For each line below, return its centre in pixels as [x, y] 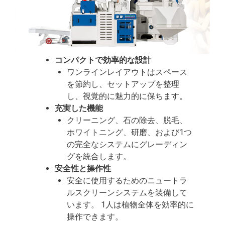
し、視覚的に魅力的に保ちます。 [127, 96]
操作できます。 [95, 216]
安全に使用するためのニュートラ [127, 180]
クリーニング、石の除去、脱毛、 [127, 120]
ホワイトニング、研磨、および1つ [130, 132]
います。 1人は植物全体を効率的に [131, 204]
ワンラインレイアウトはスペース [127, 72]
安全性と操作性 [83, 168]
